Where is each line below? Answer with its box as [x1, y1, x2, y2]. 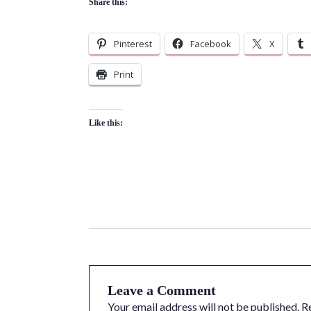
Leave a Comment [107, 283, 216, 298]
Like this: [88, 118, 123, 128]
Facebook [190, 37, 231, 51]
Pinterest [113, 37, 152, 51]
